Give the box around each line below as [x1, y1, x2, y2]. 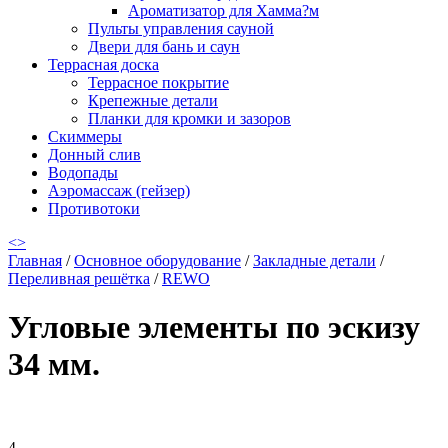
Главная [8, 252, 62, 269]
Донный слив [48, 146, 141, 163]
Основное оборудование [74, 252, 241, 269]
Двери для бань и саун [88, 38, 240, 55]
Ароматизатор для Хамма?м [128, 2, 319, 19]
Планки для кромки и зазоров [88, 110, 291, 127]
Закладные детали [253, 252, 376, 269]
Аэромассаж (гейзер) [48, 182, 190, 199]
